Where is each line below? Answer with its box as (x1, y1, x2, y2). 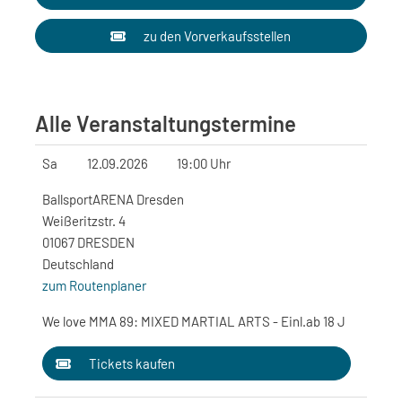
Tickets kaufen (89, 355, 175, 371)
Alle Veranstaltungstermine (35, 110, 296, 136)
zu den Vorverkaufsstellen (144, 28, 292, 44)
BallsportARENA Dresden (42, 191, 184, 207)
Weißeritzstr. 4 (42, 213, 126, 229)
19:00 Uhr (177, 155, 231, 171)
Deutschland (42, 256, 114, 272)
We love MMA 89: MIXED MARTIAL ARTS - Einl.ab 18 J (42, 313, 345, 329)
